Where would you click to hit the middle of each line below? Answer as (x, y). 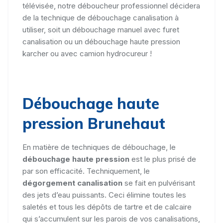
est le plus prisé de (164, 159)
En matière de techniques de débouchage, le (99, 147)
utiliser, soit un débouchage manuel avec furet (101, 29)
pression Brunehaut (94, 123)
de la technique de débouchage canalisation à (101, 17)
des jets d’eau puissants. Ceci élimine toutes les (104, 195)
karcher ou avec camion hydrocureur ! (87, 53)
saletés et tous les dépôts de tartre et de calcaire (107, 207)
